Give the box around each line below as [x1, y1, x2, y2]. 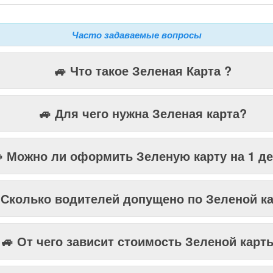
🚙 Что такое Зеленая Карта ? [54, 62, 232, 79]
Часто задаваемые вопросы [71, 28, 202, 41]
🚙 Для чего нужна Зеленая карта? [38, 104, 247, 122]
